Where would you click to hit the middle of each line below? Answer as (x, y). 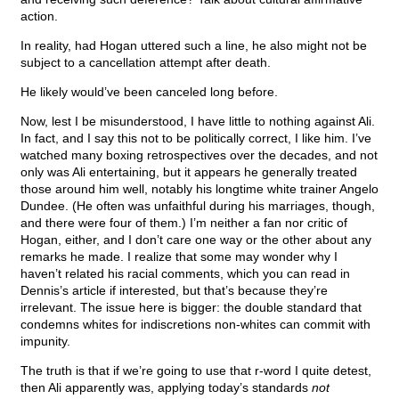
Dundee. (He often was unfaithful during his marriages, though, (198, 206)
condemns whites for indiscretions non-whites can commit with (195, 325)
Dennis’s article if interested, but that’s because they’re (174, 291)
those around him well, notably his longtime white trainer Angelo (199, 189)
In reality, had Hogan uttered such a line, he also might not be (194, 46)
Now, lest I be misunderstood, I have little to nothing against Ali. (198, 122)
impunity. (45, 342)
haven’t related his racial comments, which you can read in (185, 274)
